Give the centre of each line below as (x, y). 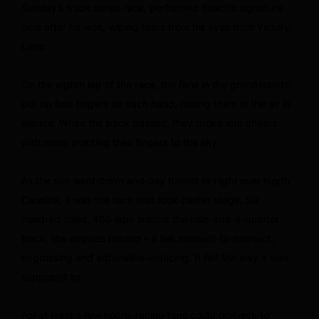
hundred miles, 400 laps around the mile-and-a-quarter (150, 219)
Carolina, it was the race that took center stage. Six (141, 199)
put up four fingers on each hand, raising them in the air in (156, 103)
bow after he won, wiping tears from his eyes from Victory (156, 26)
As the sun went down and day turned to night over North (156, 180)
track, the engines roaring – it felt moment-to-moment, (148, 238)
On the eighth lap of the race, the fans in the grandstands (155, 84)
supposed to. (52, 276)
